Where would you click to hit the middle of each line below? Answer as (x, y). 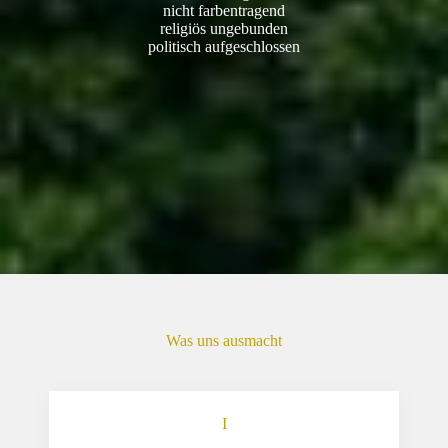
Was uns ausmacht (224, 340)
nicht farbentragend (224, 10)
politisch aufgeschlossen (224, 46)
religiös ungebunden (224, 28)
